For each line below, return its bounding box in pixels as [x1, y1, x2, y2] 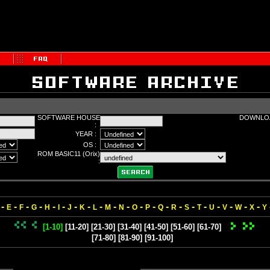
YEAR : [75, 130, 100, 137]
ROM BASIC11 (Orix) [37, 150, 100, 157]
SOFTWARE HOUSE [37, 114, 100, 121]
